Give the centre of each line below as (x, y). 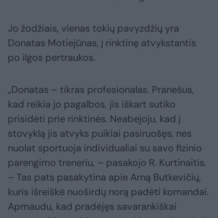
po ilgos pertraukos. (52, 58)
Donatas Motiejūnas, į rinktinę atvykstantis (102, 43)
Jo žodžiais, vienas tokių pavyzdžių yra (93, 28)
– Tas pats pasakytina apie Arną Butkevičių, (104, 177)
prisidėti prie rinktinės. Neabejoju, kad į (94, 119)
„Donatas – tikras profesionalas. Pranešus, (101, 90)
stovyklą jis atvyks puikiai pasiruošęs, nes (100, 134)
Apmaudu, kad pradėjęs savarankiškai (92, 207)
